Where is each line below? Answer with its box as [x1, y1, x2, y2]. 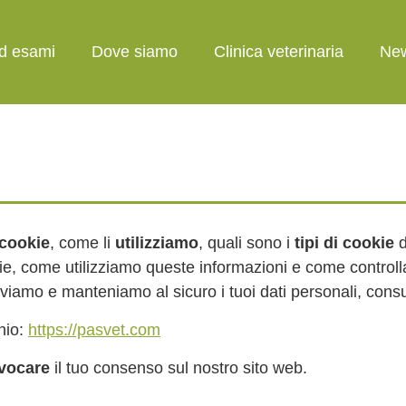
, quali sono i [198, 234, 295, 252]
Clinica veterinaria [213, 43, 343, 61]
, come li [50, 234, 115, 252]
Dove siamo [91, 43, 178, 61]
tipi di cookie [295, 234, 394, 252]
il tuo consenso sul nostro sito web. [50, 359, 307, 377]
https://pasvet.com [28, 321, 160, 339]
